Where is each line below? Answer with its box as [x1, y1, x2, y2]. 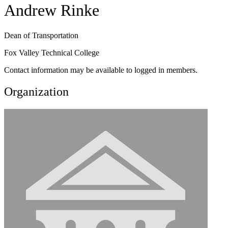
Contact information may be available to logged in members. [4, 65, 197, 74]
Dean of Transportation [4, 31, 78, 40]
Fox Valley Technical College [4, 48, 99, 57]
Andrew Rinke [4, 1, 99, 20]
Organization [4, 84, 69, 98]
